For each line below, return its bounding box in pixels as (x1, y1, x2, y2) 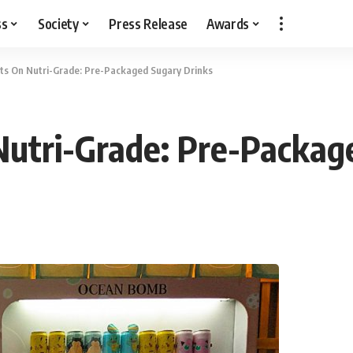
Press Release (109, 14, 188, 32)
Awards (206, 14, 250, 32)
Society (38, 14, 79, 32)
